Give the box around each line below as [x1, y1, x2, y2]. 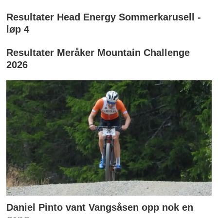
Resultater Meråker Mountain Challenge [6, 47, 190, 58]
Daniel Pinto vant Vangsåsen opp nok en [6, 201, 194, 213]
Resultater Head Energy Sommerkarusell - [6, 11, 201, 22]
